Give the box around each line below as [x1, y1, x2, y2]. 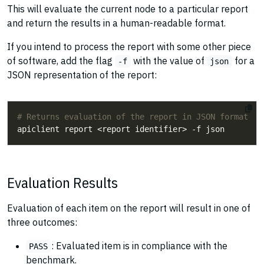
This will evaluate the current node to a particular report [7, 3, 248, 15]
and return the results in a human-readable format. [7, 17, 226, 29]
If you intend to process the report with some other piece [7, 41, 251, 52]
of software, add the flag [7, 55, 115, 67]
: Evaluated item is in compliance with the [51, 240, 227, 252]
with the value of [130, 55, 207, 67]
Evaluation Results [7, 173, 118, 192]
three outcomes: [7, 216, 77, 228]
